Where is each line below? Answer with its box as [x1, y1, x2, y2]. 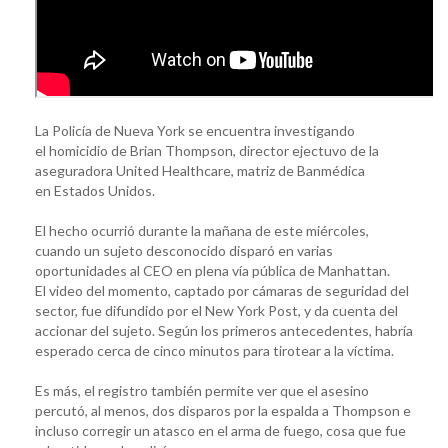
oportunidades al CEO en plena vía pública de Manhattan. [35, 261, 390, 279]
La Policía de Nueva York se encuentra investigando [35, 121, 355, 139]
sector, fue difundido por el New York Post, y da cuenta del [35, 301, 398, 319]
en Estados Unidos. [35, 181, 155, 199]
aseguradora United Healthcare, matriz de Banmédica [35, 161, 365, 179]
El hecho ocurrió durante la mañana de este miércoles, [35, 221, 369, 239]
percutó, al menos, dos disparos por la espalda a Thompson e [35, 401, 411, 419]
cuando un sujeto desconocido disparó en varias [35, 241, 333, 259]
